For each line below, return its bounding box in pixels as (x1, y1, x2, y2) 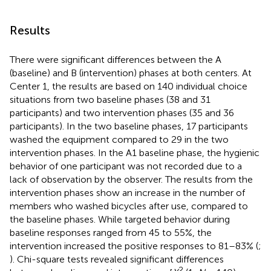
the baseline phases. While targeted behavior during (10, 213, 230, 225)
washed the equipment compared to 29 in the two (10, 133, 229, 145)
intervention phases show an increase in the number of (10, 186, 245, 198)
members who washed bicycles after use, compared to (10, 200, 248, 212)
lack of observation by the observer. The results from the (10, 173, 253, 185)
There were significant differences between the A (10, 53, 221, 65)
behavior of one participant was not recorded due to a (10, 160, 242, 172)
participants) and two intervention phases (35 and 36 (10, 106, 234, 119)
